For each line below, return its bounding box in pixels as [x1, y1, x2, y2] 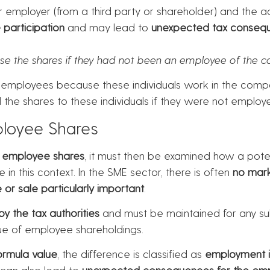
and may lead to [64, 20, 151, 33]
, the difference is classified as [57, 247, 205, 260]
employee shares [2, 148, 84, 162]
